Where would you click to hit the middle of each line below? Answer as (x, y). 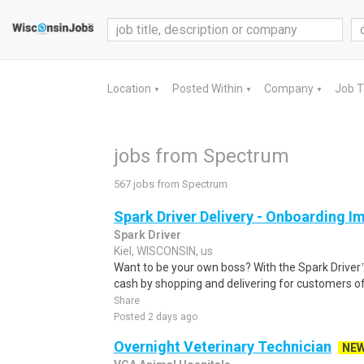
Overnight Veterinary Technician (223, 347)
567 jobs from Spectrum (171, 184)
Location (130, 89)
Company (290, 89)
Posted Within (209, 89)
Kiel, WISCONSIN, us (163, 251)
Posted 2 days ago (156, 317)
